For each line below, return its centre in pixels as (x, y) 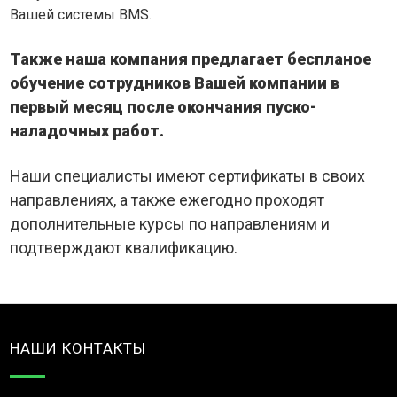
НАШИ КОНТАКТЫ (78, 349)
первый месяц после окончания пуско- (163, 107)
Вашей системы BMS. (81, 15)
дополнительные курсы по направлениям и (170, 224)
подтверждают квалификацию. (124, 248)
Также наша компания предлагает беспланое (191, 59)
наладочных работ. (87, 131)
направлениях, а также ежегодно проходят (167, 200)
